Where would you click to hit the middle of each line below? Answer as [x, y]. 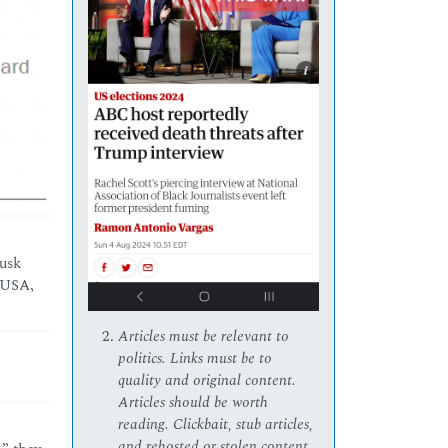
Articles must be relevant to [204, 337]
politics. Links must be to [195, 359]
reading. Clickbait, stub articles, [216, 425]
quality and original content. [207, 381]
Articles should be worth [193, 403]
